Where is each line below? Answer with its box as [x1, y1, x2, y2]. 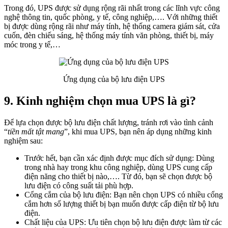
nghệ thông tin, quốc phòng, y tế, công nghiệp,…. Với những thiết [4, 13, 217, 22]
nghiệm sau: [4, 136, 43, 145]
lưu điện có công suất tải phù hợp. [24, 181, 133, 190]
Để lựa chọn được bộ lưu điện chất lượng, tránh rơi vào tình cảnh [4, 118, 213, 127]
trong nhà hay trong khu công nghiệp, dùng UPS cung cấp [24, 162, 212, 172]
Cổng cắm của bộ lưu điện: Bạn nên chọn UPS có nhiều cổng [24, 190, 223, 199]
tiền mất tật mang [8, 127, 64, 136]
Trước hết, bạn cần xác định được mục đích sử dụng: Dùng [24, 153, 214, 162]
